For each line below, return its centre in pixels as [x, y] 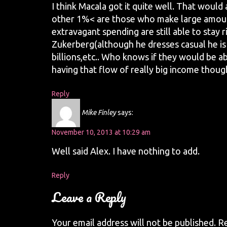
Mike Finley [99, 112]
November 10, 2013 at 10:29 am [101, 132]
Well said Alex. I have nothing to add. [126, 151]
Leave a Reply [89, 197]
